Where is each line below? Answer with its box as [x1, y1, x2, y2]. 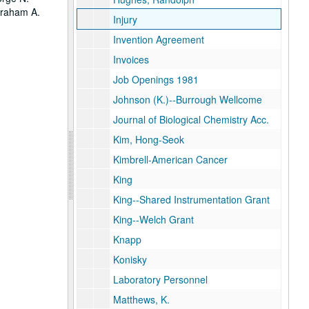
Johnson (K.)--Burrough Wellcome [112, 92, 262, 106]
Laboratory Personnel [112, 272, 208, 286]
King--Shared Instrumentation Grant [112, 192, 270, 206]
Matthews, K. [112, 292, 170, 306]
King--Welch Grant [112, 212, 194, 226]
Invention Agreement [112, 32, 204, 46]
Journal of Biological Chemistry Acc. [112, 112, 269, 126]
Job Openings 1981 [112, 72, 199, 86]
